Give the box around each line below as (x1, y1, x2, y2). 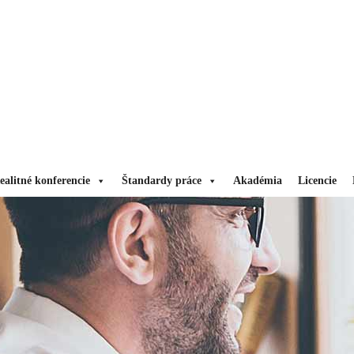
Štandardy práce (122, 175, 201, 186)
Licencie (298, 175, 337, 186)
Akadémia (233, 175, 282, 186)
